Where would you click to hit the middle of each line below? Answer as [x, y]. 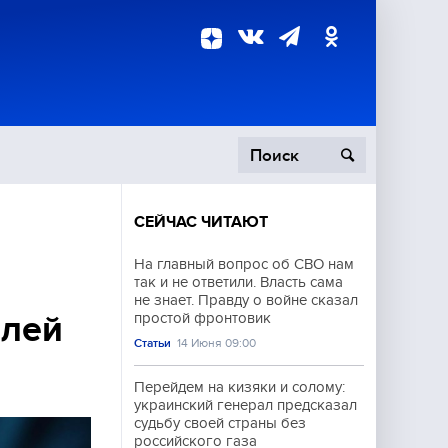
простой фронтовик [202, 318]
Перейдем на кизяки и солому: [239, 387]
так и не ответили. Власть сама [238, 282]
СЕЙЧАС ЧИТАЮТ [201, 222]
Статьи [152, 343]
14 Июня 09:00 [217, 343]
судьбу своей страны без [220, 423]
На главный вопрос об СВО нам [244, 264]
